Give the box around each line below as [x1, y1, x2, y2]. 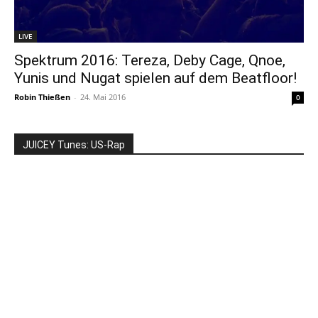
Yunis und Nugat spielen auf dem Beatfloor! [14, 69, 297, 87]
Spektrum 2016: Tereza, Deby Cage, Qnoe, [14, 51, 285, 69]
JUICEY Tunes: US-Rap [23, 138, 125, 150]
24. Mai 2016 [80, 91, 126, 102]
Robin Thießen [14, 91, 70, 102]
